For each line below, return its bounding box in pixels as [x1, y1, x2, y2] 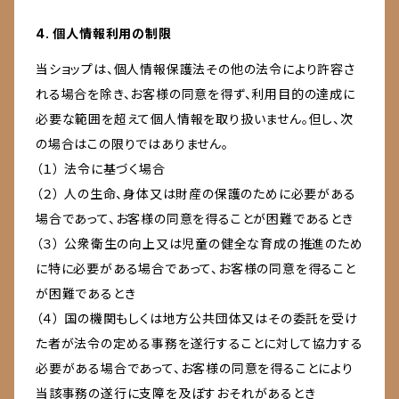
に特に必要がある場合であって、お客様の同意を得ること [36, 261, 356, 277]
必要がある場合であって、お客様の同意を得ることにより [36, 361, 354, 377]
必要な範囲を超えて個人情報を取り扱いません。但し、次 [36, 111, 354, 127]
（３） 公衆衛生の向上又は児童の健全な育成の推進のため [36, 236, 363, 252]
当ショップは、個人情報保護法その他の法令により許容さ [36, 61, 355, 77]
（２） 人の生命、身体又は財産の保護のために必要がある [36, 186, 356, 202]
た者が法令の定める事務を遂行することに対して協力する [36, 336, 363, 352]
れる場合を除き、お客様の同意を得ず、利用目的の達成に [36, 86, 355, 102]
